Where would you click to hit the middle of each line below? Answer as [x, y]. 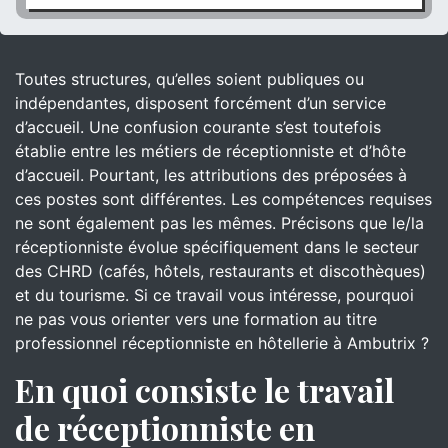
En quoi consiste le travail [204, 389]
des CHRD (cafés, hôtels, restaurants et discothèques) [220, 271]
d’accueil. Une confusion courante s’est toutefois [198, 127]
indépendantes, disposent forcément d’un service [200, 103]
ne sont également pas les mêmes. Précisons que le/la [219, 223]
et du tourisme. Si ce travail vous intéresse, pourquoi [214, 295]
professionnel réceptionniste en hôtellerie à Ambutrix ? [222, 343]
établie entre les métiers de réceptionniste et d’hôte [210, 151]
